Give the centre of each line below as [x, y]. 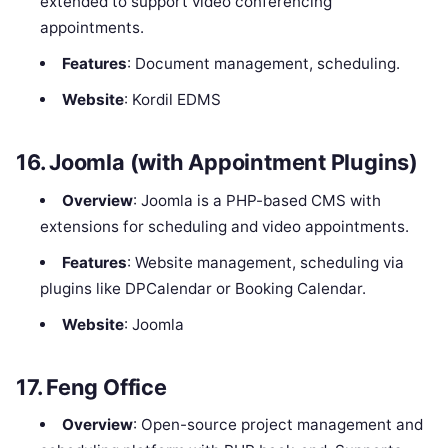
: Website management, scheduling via [265, 262]
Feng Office [106, 386]
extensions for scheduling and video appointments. [225, 226]
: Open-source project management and [277, 425]
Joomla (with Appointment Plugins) [233, 161]
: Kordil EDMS [172, 100]
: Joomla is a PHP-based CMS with [256, 200]
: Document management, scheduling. [263, 64]
